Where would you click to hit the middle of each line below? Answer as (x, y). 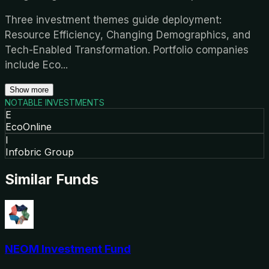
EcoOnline (29, 126)
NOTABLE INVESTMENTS (55, 102)
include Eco (33, 65)
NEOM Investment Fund (68, 249)
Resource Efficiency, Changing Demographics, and (128, 35)
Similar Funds (52, 179)
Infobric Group (40, 152)
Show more (29, 89)
